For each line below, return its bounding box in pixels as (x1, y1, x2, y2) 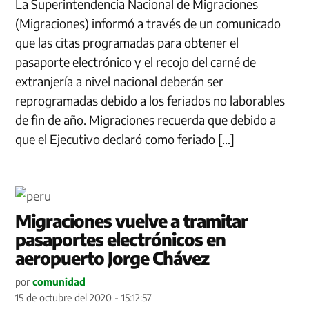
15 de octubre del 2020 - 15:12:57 (15, 290, 152, 303)
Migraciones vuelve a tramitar (15, 209, 248, 232)
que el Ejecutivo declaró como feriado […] (15, 130, 235, 147)
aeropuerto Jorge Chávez (15, 246, 210, 269)
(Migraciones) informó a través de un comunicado (15, 14, 281, 31)
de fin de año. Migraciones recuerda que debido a (15, 111, 277, 128)
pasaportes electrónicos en (15, 228, 226, 250)
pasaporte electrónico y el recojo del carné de (15, 53, 257, 70)
